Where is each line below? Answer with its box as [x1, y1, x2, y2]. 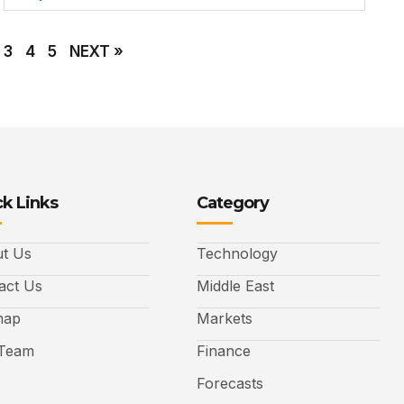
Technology [197, 244, 278, 263]
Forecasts [197, 374, 263, 393]
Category [197, 193, 269, 214]
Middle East [197, 277, 274, 296]
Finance [197, 342, 251, 361]
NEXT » [69, 42, 124, 61]
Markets [197, 309, 252, 328]
